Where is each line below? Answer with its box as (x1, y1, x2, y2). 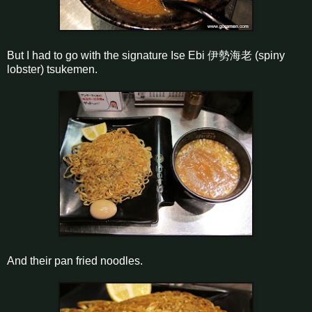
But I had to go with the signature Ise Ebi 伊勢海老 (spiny (7, 49, 285, 61)
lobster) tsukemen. (7, 63, 97, 75)
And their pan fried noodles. (7, 254, 143, 267)
